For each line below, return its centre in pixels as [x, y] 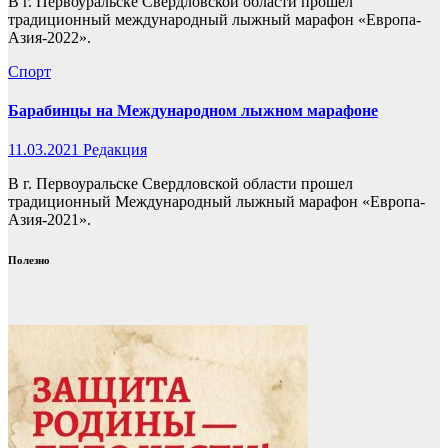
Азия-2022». [49, 37]
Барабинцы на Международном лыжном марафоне [193, 111]
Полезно [29, 260]
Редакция [115, 150]
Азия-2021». [49, 220]
